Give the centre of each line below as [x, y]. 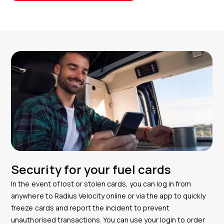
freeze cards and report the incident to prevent [90, 207]
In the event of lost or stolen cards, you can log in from [101, 183]
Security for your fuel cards [91, 169]
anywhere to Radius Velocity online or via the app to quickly [108, 195]
